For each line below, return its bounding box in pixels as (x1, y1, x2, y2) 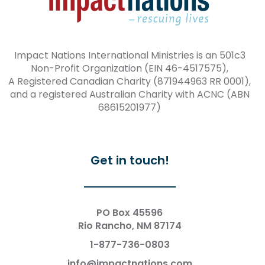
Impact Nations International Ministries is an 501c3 (14, 48, 245, 62)
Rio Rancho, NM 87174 (77, 218, 182, 232)
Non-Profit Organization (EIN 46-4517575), (31, 61, 228, 75)
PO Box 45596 (96, 205, 163, 219)
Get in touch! (90, 151, 169, 169)
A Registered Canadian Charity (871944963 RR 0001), (8, 74, 251, 88)
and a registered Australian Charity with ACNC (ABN (9, 87, 250, 101)
